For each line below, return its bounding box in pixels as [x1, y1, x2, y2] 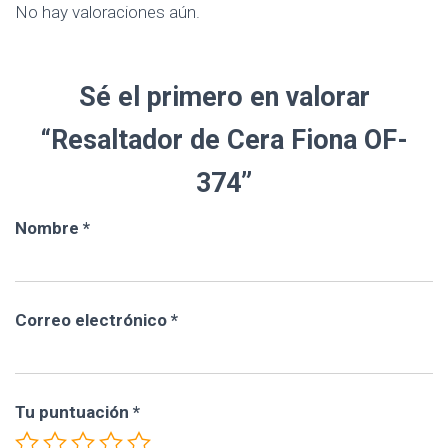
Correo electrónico [15, 310, 171, 330]
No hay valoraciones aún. [15, 2, 200, 22]
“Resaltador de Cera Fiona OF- [40, 124, 408, 156]
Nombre [15, 218, 83, 238]
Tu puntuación [15, 402, 133, 422]
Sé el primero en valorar [78, 81, 370, 113]
